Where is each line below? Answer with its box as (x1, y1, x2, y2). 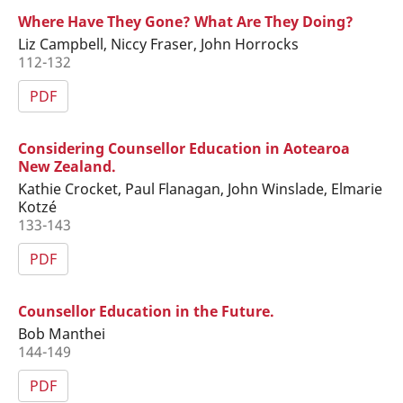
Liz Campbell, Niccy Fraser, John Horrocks (17, 33, 299, 54)
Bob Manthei (17, 323, 105, 344)
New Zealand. (17, 156, 116, 176)
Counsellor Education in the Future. (17, 300, 274, 321)
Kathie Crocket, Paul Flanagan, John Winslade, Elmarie (17, 178, 382, 199)
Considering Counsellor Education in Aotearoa (17, 138, 350, 158)
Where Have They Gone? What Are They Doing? (17, 11, 354, 31)
